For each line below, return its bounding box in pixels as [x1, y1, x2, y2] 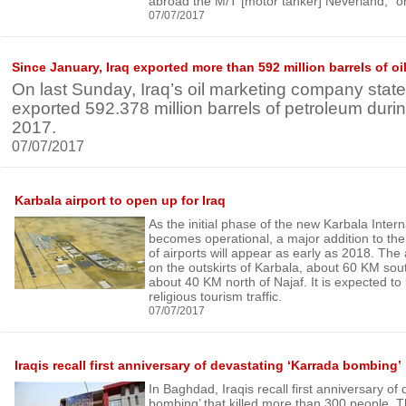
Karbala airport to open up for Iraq [14, 193, 226, 208]
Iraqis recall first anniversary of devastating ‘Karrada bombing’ [14, 358, 401, 372]
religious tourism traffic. [149, 289, 282, 304]
